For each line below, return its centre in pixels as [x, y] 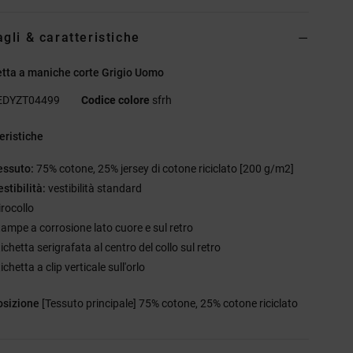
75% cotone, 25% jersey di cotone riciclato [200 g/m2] [164, 168]
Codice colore [116, 100]
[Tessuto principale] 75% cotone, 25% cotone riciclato [170, 303]
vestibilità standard [94, 188]
